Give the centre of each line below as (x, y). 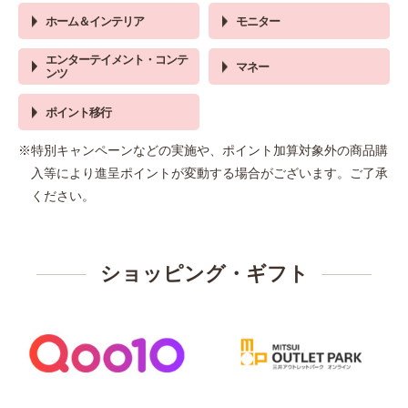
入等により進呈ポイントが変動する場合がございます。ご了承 (209, 173)
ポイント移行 (78, 112)
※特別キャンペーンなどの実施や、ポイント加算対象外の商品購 (203, 151)
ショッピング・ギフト (204, 274)
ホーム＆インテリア (95, 21)
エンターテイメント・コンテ (117, 60)
